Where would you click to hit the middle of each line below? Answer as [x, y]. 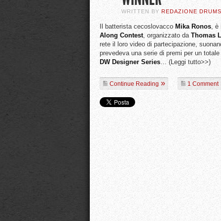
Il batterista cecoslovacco [137, 26]
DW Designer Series [130, 62]
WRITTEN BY [141, 11]
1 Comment [203, 84]
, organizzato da [167, 35]
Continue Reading [134, 84]
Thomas [203, 35]
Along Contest [121, 35]
